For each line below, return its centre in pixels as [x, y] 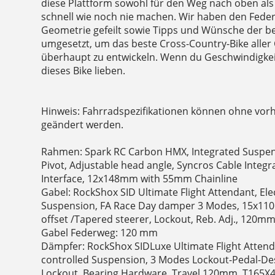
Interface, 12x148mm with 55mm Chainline [140, 179]
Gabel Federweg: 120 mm [100, 233]
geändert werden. [83, 125]
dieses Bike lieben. [83, 71]
